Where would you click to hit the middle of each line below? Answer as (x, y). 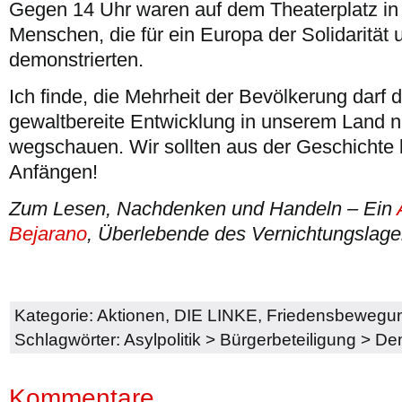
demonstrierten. (76, 60)
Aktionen (131, 315)
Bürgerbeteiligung (288, 339)
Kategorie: (56, 315)
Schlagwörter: (69, 339)
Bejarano (48, 234)
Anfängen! (53, 172)
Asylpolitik (162, 339)
